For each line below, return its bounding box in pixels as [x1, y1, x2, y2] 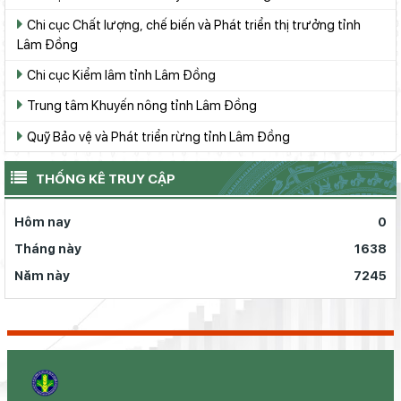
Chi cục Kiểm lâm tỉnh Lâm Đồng [27, 67, 216, 83]
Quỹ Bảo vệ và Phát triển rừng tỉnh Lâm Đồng [27, 128, 290, 144]
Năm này [14, 269, 70, 284]
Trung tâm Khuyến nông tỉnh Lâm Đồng [27, 98, 257, 114]
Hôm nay [14, 215, 71, 230]
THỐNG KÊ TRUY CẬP [36, 171, 175, 188]
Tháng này [14, 242, 81, 257]
